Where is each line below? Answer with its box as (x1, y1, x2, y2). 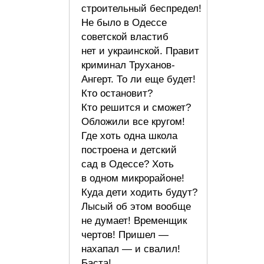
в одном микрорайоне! (81, 172, 184, 184)
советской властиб (81, 31, 169, 42)
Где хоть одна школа (81, 130, 177, 141)
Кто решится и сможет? (81, 101, 191, 113)
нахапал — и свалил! (81, 243, 180, 255)
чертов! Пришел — (81, 229, 169, 240)
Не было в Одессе (81, 16, 167, 28)
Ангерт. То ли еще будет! (81, 73, 196, 85)
